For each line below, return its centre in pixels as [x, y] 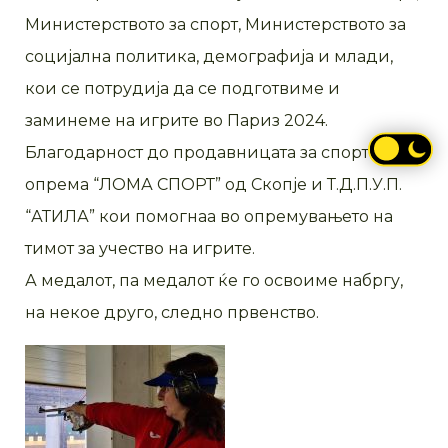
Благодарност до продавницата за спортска [211, 153]
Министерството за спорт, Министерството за [215, 25]
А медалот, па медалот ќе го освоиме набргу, [214, 281]
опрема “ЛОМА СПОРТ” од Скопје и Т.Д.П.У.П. [213, 185]
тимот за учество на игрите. [140, 249]
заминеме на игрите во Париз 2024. [176, 121]
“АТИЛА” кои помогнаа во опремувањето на [209, 217]
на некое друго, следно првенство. [172, 313]
